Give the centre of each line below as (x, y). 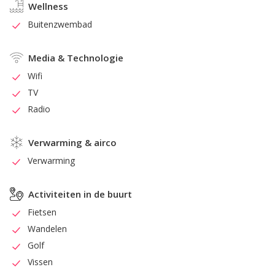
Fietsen (42, 212)
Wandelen (47, 229)
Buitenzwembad (60, 25)
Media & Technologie (76, 58)
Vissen (40, 262)
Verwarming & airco (72, 143)
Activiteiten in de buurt (80, 194)
